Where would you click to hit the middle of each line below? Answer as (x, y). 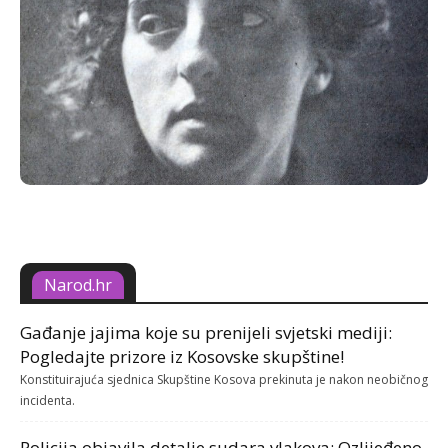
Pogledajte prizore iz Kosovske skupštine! (182, 356)
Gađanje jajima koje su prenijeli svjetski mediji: (206, 332)
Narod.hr (78, 285)
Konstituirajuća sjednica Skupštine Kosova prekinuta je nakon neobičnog (224, 379)
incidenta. (47, 400)
